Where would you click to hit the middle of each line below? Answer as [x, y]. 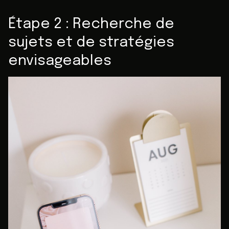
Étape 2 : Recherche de [91, 24]
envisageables [60, 61]
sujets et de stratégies [91, 42]
